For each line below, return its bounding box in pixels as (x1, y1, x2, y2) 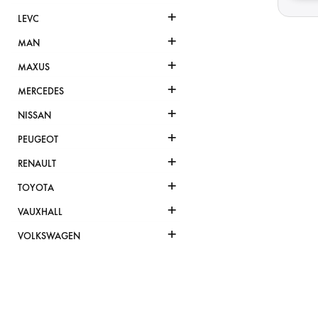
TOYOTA (18, 182, 54, 194)
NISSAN (18, 109, 51, 122)
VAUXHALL (18, 206, 62, 219)
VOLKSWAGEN (18, 230, 80, 243)
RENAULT (18, 158, 56, 170)
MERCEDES (18, 85, 64, 98)
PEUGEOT (18, 133, 58, 146)
